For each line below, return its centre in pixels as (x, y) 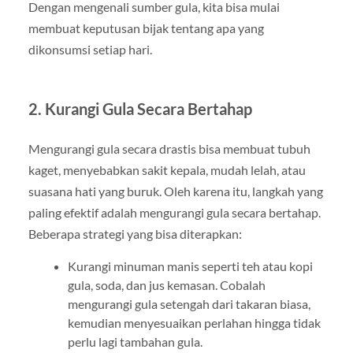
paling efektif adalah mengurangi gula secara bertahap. (174, 212)
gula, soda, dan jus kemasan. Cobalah (166, 284)
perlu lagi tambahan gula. (135, 341)
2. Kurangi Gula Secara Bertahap (140, 108)
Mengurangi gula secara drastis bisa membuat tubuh (169, 148)
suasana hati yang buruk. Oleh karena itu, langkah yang (175, 191)
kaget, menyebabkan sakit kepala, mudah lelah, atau (167, 169)
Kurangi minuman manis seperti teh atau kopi (190, 266)
